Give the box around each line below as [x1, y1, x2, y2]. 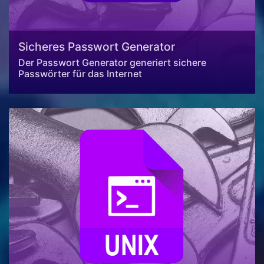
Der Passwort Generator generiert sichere [18, 57, 206, 69]
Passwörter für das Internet [18, 68, 142, 80]
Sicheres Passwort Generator [18, 39, 175, 54]
